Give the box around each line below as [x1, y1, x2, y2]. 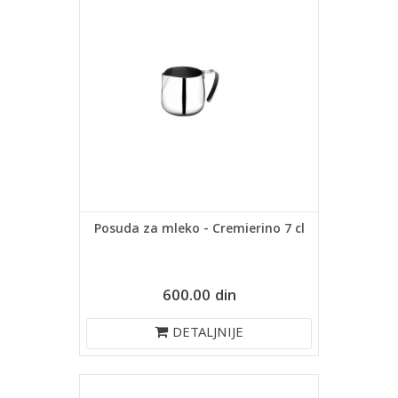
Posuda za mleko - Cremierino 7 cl [93, 219, 305, 241]
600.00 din [162, 284, 236, 310]
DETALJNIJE [172, 322, 243, 346]
